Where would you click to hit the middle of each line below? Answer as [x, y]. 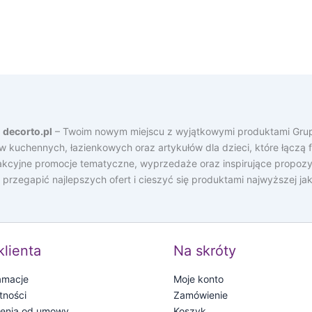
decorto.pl [28, 132]
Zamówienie [201, 295]
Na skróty [205, 251]
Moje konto [198, 279]
